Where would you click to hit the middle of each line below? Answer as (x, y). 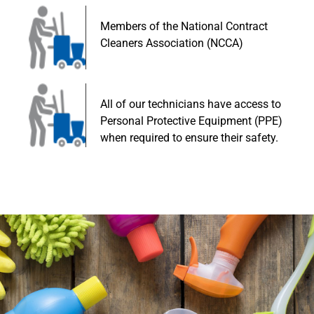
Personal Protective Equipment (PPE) (191, 121)
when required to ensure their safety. (189, 137)
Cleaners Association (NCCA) (172, 43)
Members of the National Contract (184, 26)
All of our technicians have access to (191, 104)
